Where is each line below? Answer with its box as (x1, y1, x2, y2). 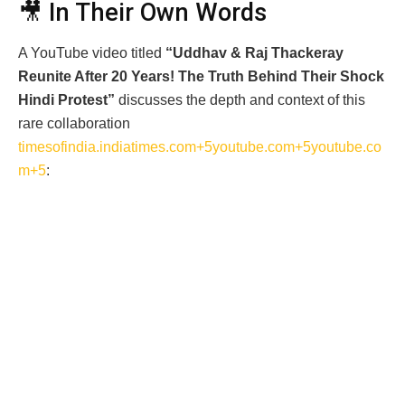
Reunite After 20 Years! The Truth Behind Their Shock (18, 69, 384, 85)
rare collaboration (18, 116, 130, 132)
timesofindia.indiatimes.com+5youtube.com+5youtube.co (18, 139, 381, 155)
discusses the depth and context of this (115, 92, 365, 108)
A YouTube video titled (18, 45, 165, 61)
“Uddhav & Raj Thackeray (165, 45, 344, 61)
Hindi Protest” (18, 92, 115, 108)
